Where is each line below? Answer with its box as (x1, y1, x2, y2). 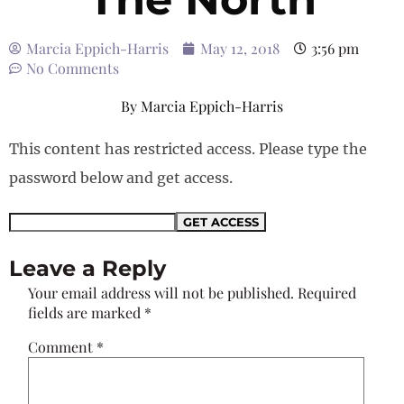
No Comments (26, 59, 119, 78)
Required (298, 283, 357, 302)
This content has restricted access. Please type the (9, 140, 367, 158)
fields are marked (28, 303, 145, 322)
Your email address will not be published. (28, 283, 295, 302)
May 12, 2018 (200, 39, 280, 58)
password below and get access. (9, 169, 233, 187)
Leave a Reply (9, 255, 166, 281)
